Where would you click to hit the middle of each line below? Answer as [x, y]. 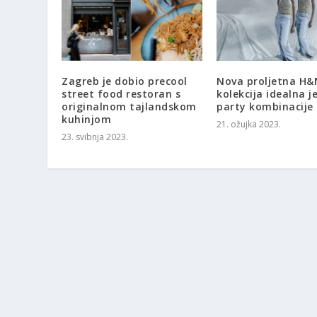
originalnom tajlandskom [129, 107]
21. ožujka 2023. [249, 125]
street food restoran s [121, 94]
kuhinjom [87, 120]
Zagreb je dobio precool [125, 81]
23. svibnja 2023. [95, 137]
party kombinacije [265, 107]
